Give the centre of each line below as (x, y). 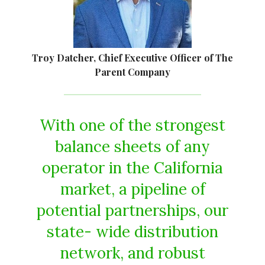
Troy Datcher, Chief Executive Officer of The (132, 57)
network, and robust (132, 253)
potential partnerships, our (132, 210)
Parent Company (132, 72)
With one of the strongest (132, 125)
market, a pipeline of (132, 189)
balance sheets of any (132, 146)
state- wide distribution (132, 231)
